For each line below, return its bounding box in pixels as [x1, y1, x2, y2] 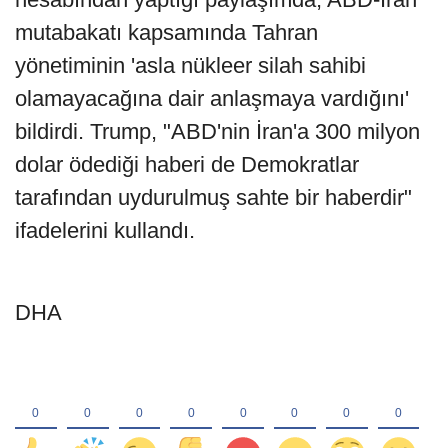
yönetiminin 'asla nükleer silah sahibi [15, 53, 366, 79]
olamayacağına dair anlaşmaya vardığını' [15, 86, 409, 112]
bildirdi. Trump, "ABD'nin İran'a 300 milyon [15, 119, 420, 145]
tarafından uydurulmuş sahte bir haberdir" [15, 185, 412, 211]
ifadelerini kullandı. [15, 218, 195, 244]
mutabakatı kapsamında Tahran [15, 20, 318, 46]
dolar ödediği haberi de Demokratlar [15, 152, 359, 178]
